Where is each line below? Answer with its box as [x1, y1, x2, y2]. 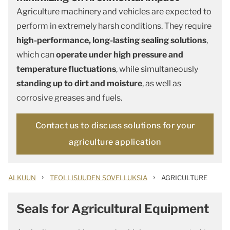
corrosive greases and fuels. [16, 93, 122, 103]
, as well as [142, 79, 181, 88]
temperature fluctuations [16, 64, 116, 74]
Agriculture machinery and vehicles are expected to [16, 7, 212, 16]
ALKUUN [8, 174, 36, 182]
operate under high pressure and [56, 50, 183, 60]
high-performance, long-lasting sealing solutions [16, 35, 206, 45]
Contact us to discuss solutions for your [35, 121, 195, 130]
